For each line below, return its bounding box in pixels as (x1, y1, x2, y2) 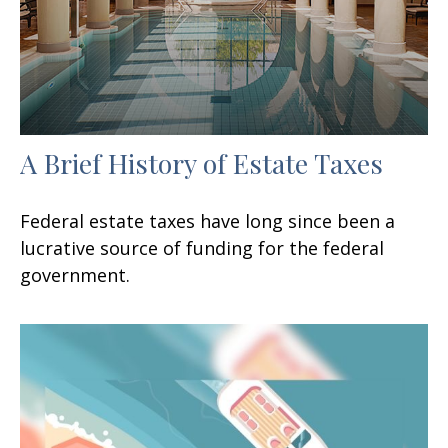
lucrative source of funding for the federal (20, 235, 384, 260)
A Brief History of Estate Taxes (20, 144, 383, 181)
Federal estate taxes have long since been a (20, 208, 395, 233)
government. (20, 262, 130, 287)
